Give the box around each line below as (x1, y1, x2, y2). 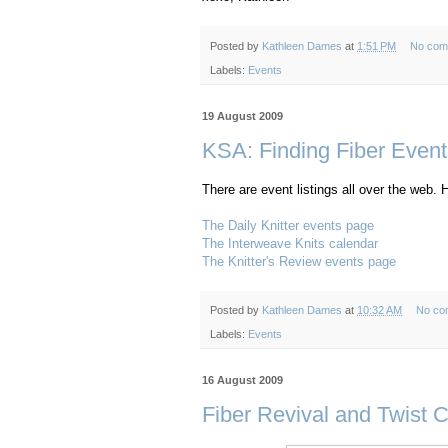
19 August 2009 (202, 109, 283, 122)
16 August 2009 (202, 373, 283, 386)
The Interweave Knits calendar (202, 235, 378, 251)
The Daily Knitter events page (202, 217, 374, 233)
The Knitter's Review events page (202, 253, 396, 269)
